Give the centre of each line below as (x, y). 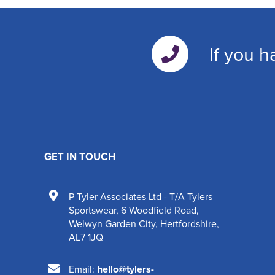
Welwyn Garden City (112, 223)
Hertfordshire (188, 223)
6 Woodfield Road (159, 210)
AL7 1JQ (86, 237)
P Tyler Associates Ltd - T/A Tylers (141, 196)
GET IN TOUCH (80, 156)
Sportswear (92, 210)
